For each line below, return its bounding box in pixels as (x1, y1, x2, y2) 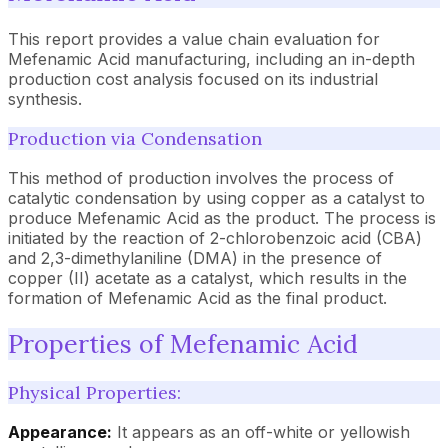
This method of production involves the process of (8, 167, 394, 188)
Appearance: (8, 422, 112, 442)
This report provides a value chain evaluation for (8, 28, 380, 49)
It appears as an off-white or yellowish (112, 422, 410, 442)
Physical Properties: (8, 381, 181, 404)
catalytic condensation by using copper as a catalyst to (8, 187, 425, 208)
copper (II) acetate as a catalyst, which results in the (8, 267, 407, 288)
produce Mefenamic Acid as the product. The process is (8, 207, 436, 228)
